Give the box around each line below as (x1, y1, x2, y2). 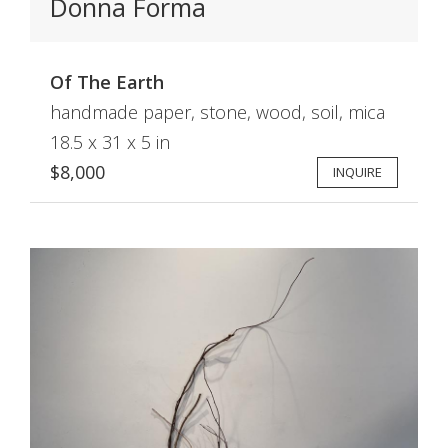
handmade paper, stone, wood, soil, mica (50, 99, 385, 124)
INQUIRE (333, 162, 382, 181)
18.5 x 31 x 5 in (50, 129, 170, 154)
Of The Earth (50, 69, 164, 94)
